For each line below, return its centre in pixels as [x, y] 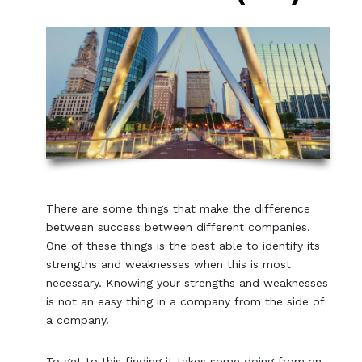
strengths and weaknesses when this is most [169, 265]
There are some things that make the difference [179, 209]
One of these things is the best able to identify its [183, 246]
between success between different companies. [181, 227]
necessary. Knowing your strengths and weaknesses [187, 283]
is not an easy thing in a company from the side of [185, 302]
